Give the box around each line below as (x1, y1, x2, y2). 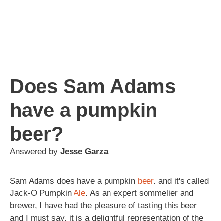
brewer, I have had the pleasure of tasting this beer (10, 200, 197, 210)
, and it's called (153, 176, 209, 185)
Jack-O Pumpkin (10, 188, 74, 198)
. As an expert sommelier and (85, 188, 193, 198)
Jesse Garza (60, 147, 108, 156)
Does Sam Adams (10, 75, 176, 97)
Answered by (10, 147, 60, 156)
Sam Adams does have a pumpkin (10, 176, 138, 185)
